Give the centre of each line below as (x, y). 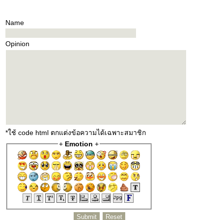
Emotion (79, 144)
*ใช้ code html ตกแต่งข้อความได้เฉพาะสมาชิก (75, 133)
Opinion (17, 44)
